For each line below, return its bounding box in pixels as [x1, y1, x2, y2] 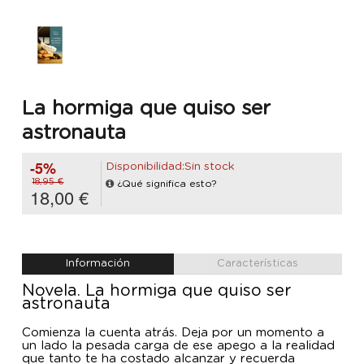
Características [217, 258, 299, 270]
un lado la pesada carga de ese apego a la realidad [22, 340, 335, 353]
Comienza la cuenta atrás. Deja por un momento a [22, 327, 324, 340]
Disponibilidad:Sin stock [106, 161, 235, 173]
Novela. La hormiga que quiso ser [22, 283, 291, 300]
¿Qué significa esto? [117, 179, 217, 189]
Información [65, 258, 130, 270]
